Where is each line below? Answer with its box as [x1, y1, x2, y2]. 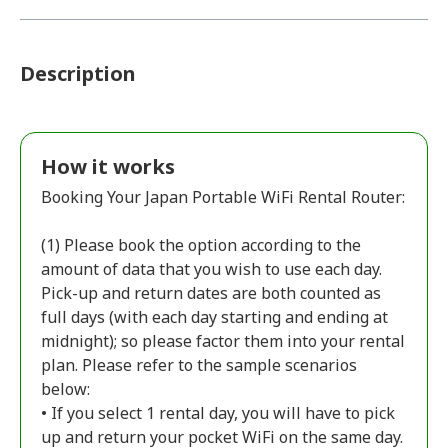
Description [20, 60, 136, 87]
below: [41, 378, 90, 400]
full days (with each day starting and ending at [41, 306, 388, 328]
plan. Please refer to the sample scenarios [41, 354, 357, 376]
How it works [41, 153, 175, 180]
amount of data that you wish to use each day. [41, 258, 382, 280]
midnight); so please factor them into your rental [41, 330, 405, 352]
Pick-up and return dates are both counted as [41, 282, 381, 304]
